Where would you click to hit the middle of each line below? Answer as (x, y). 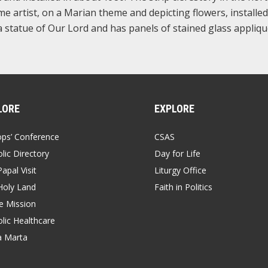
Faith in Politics (183, 187)
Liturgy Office (180, 170)
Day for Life (177, 153)
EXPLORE (174, 108)
